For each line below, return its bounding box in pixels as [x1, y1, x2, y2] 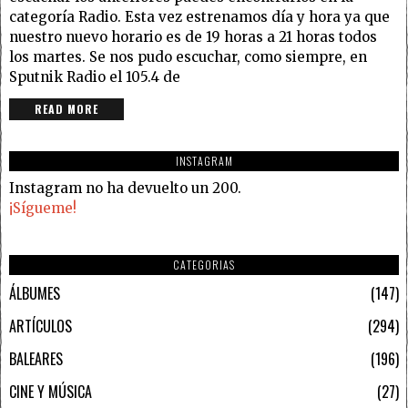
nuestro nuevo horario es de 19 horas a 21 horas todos [9, 27, 377, 46]
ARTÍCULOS [9, 314, 72, 337]
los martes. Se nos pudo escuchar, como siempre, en [9, 47, 367, 66]
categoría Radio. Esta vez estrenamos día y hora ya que [9, 7, 390, 25]
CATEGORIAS [173, 256, 235, 272]
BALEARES [9, 347, 63, 370]
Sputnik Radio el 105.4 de [9, 67, 180, 86]
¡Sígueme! [9, 199, 76, 217]
